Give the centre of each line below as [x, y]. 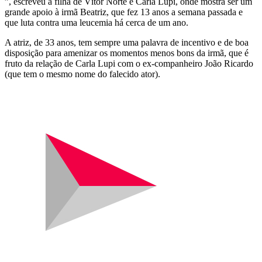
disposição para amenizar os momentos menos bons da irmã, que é [127, 53]
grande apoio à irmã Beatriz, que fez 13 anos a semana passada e [124, 12]
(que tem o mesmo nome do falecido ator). [82, 74]
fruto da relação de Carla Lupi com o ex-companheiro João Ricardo [129, 63]
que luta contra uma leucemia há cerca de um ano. [96, 22]
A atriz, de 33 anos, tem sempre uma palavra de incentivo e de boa [127, 42]
